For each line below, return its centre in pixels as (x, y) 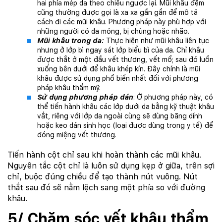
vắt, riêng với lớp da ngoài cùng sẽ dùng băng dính (120, 116)
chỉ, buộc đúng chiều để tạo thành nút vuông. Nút (103, 177)
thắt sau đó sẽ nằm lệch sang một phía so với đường (106, 188)
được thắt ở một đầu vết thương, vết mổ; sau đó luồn (125, 60)
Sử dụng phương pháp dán (85, 97)
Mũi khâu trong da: (71, 41)
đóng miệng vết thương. (77, 135)
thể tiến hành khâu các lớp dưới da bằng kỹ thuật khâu (126, 107)
